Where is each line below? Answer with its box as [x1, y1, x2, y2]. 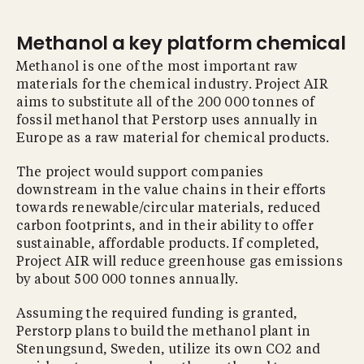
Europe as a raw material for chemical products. [16, 132, 330, 145]
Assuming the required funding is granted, [16, 307, 298, 321]
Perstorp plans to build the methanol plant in [16, 325, 311, 339]
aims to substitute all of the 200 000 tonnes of [16, 96, 315, 110]
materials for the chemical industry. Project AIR [16, 78, 328, 92]
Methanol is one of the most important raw [16, 60, 298, 74]
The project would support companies [16, 166, 264, 180]
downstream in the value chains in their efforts [16, 184, 327, 197]
